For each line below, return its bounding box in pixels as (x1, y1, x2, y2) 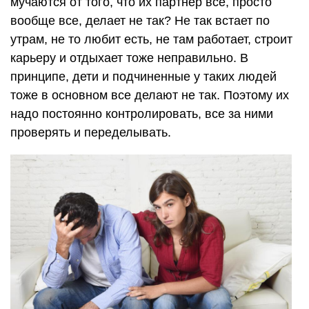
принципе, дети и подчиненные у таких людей (10, 69, 277, 83)
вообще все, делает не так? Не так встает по (10, 13, 270, 28)
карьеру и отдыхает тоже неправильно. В (10, 50, 248, 65)
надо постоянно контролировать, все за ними (10, 106, 273, 121)
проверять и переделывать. (10, 125, 171, 139)
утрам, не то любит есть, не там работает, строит (10, 32, 292, 46)
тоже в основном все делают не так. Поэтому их (10, 88, 289, 102)
